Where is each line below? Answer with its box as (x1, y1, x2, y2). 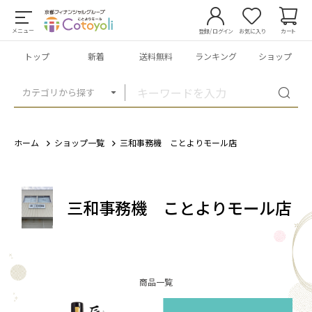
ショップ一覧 (54, 136, 104, 148)
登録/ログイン (198, 27, 233, 36)
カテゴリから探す (22, 86, 95, 99)
